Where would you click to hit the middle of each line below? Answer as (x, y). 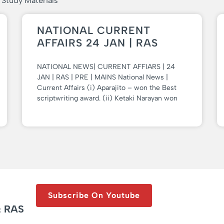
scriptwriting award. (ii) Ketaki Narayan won (107, 98)
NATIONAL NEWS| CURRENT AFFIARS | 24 (106, 66)
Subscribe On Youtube (94, 195)
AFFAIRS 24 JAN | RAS (97, 42)
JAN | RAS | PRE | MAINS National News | (102, 77)
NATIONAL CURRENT (94, 30)
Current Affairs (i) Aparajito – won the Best (107, 87)
